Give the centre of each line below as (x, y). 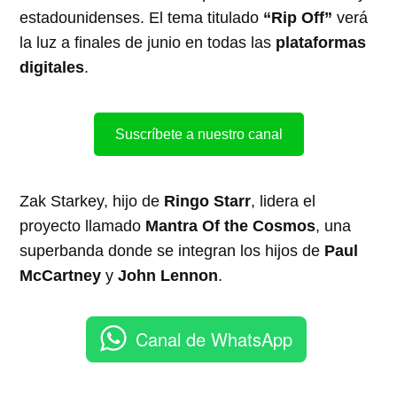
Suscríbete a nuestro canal (198, 134)
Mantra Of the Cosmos (231, 226)
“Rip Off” (298, 17)
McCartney (61, 275)
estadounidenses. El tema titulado (142, 17)
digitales (52, 67)
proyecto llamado (83, 226)
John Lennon (168, 275)
